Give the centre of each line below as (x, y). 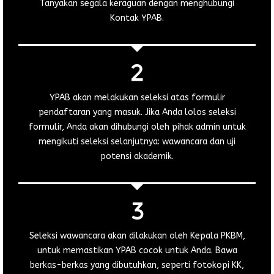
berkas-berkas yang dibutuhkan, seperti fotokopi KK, (137, 265)
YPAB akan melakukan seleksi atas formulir (137, 97)
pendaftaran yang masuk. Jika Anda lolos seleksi (137, 112)
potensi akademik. (137, 156)
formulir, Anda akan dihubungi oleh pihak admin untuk (137, 127)
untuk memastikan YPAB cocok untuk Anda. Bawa (137, 250)
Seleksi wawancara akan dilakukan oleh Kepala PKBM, (137, 235)
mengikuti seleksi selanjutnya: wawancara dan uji (137, 141)
